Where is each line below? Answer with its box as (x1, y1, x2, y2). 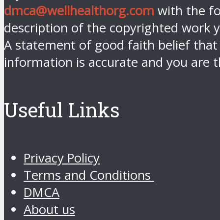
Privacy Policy (24, 149, 100, 166)
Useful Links (4, 97, 120, 123)
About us (24, 200, 75, 218)
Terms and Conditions (24, 166, 154, 184)
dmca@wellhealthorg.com (4, 2, 154, 20)
